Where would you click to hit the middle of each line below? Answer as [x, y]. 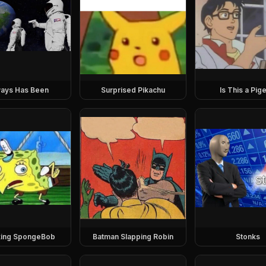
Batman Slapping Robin [133, 237]
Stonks [248, 237]
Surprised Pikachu [133, 90]
